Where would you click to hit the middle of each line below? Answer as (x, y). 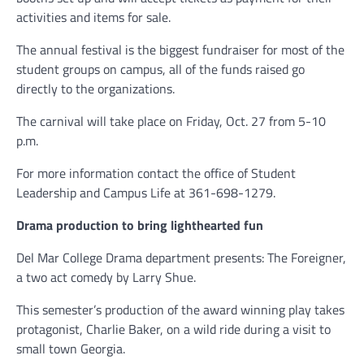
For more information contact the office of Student (156, 173)
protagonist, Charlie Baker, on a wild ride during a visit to (173, 329)
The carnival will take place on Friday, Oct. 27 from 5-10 (171, 121)
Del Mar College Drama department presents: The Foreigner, (181, 258)
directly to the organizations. (95, 89)
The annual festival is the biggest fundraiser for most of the (180, 50)
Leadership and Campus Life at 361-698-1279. (146, 193)
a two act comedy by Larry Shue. (106, 277)
